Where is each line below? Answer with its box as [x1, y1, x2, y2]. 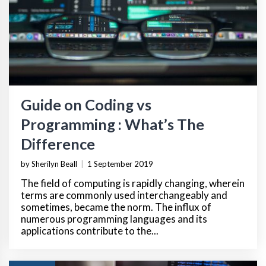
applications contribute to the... [21, 224, 159, 237]
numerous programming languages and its [21, 212, 207, 225]
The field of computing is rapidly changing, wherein [21, 176, 245, 189]
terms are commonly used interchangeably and [21, 188, 227, 201]
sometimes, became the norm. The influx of [21, 200, 211, 213]
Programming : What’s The [21, 115, 204, 133]
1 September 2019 [87, 159, 153, 169]
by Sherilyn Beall [21, 159, 77, 169]
